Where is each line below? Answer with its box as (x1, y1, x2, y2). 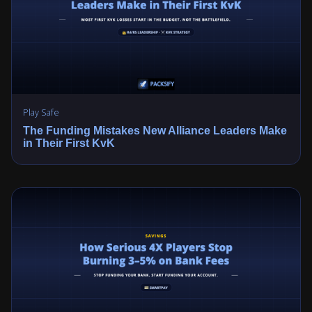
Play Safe (23, 105, 59, 118)
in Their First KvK (23, 136, 115, 149)
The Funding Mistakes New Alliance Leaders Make (23, 124, 287, 136)
